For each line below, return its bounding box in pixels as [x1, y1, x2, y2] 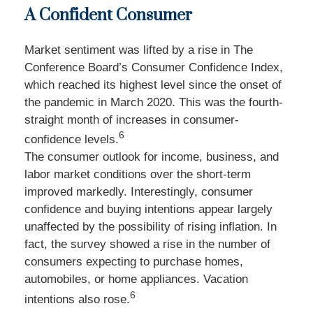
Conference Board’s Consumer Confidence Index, [24, 60, 283, 74]
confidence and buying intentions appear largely [24, 203, 272, 217]
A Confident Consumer [24, 4, 192, 26]
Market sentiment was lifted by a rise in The [24, 43, 253, 57]
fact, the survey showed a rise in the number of [24, 238, 270, 252]
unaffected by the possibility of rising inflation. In [24, 220, 277, 234]
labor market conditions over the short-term [24, 168, 251, 182]
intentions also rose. [24, 292, 130, 306]
